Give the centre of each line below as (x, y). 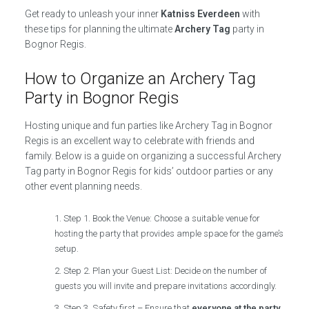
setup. (67, 248)
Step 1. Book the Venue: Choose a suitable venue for (162, 218)
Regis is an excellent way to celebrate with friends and (139, 140)
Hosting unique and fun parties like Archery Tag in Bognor (148, 125)
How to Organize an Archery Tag (140, 78)
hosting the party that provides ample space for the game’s (169, 233)
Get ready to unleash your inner (92, 13)
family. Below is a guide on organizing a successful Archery (153, 156)
